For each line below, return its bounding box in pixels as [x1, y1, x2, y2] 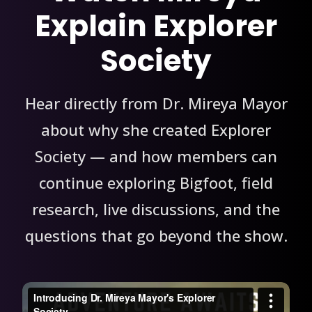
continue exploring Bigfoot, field [39, 172, 273, 194]
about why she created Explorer [41, 119, 271, 141]
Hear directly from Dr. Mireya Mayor [24, 93, 288, 114]
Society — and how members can [35, 146, 277, 167]
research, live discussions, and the [32, 198, 280, 220]
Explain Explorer [35, 6, 277, 47]
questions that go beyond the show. [24, 225, 288, 247]
